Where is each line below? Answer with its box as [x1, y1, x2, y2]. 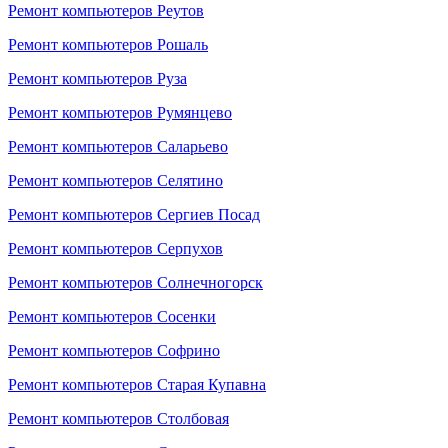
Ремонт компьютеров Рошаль [8, 36, 208, 53]
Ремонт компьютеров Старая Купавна [8, 376, 266, 393]
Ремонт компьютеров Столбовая [8, 410, 229, 427]
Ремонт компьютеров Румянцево [8, 104, 232, 121]
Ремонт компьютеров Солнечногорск [8, 274, 263, 291]
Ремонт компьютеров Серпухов [8, 240, 223, 257]
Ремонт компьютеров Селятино [8, 172, 223, 189]
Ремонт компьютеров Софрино [8, 342, 220, 359]
